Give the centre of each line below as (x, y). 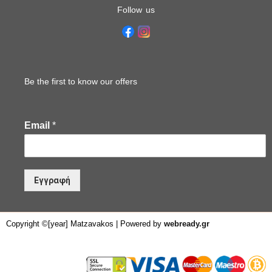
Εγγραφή (52, 180)
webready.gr (187, 224)
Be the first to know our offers (81, 82)
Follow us (136, 10)
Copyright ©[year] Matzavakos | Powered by (84, 224)
